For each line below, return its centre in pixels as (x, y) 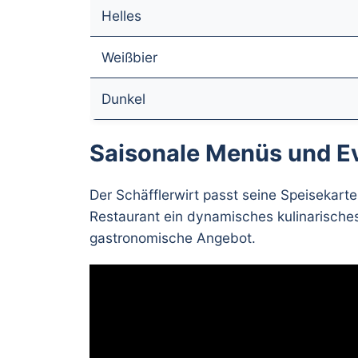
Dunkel (123, 98)
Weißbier (129, 57)
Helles (121, 15)
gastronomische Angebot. (173, 237)
